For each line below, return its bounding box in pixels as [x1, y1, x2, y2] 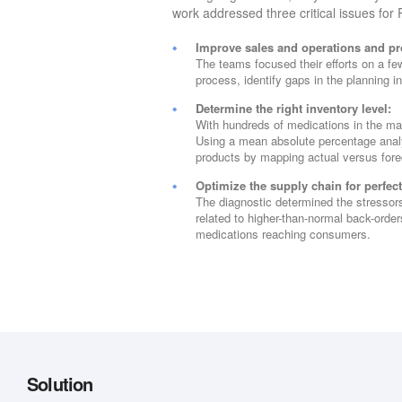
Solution [27, 371, 93, 398]
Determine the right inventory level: [196, 100, 392, 118]
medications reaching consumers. [196, 225, 371, 243]
